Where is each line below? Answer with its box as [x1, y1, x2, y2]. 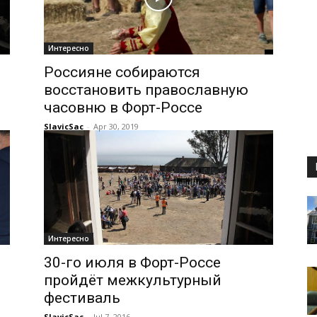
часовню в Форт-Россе [44, 99, 202, 116]
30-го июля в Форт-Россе [44, 254, 221, 271]
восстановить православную [44, 81, 248, 98]
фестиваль [44, 289, 120, 306]
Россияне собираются [44, 64, 200, 81]
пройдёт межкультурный [44, 272, 221, 289]
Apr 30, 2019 [93, 121, 139, 132]
